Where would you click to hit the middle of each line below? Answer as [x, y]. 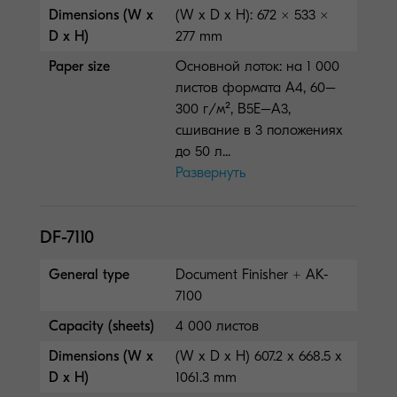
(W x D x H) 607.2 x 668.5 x [259, 356]
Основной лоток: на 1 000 [258, 66]
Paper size [79, 66]
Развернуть [211, 172]
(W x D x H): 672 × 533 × [253, 15]
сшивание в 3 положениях [260, 130]
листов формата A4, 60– [256, 87]
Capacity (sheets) [101, 326]
